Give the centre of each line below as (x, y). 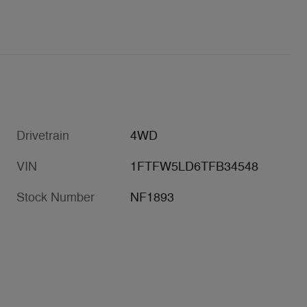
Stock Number (56, 197)
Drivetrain (43, 135)
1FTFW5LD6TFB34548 (195, 166)
